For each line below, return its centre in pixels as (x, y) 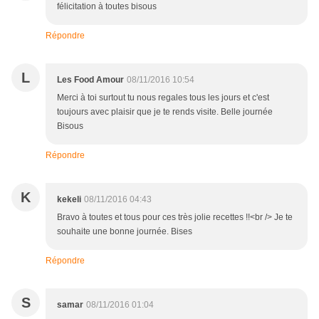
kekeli (69, 200)
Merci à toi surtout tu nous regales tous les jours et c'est (163, 98)
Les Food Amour (90, 80)
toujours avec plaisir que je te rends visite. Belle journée (165, 112)
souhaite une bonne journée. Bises (125, 232)
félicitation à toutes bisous (107, 7)
